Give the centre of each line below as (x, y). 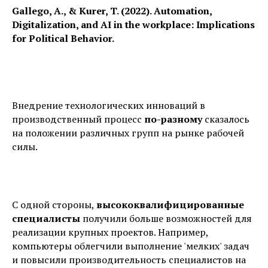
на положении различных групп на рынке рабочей (128, 133)
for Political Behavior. (63, 38)
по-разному (173, 119)
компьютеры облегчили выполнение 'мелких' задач (131, 246)
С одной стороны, (54, 205)
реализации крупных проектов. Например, (110, 232)
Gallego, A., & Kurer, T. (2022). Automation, (112, 11)
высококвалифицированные (170, 205)
